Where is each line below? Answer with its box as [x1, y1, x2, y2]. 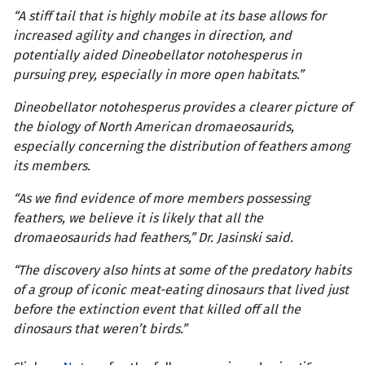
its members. [13, 158, 90, 174]
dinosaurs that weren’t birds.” [13, 321, 187, 337]
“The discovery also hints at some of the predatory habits [13, 262, 351, 279]
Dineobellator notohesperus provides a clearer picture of [13, 99, 352, 116]
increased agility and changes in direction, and [13, 28, 292, 44]
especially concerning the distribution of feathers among [13, 139, 350, 155]
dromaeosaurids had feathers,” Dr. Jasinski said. [13, 230, 293, 246]
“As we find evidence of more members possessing [13, 191, 310, 207]
